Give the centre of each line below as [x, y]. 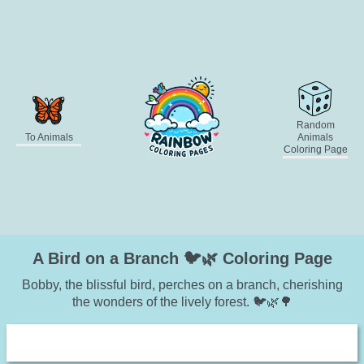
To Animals [49, 137]
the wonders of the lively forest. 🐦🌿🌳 [182, 301]
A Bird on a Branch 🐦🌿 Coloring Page [182, 258]
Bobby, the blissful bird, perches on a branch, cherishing [182, 284]
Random [315, 125]
